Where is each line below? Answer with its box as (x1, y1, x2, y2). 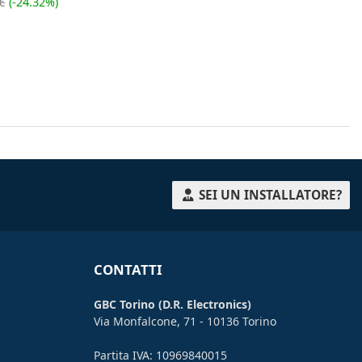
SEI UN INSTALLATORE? (196, 186, 342, 204)
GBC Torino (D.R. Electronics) (93, 296, 251, 312)
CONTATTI (93, 259, 162, 279)
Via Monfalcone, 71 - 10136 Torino (93, 313, 276, 329)
